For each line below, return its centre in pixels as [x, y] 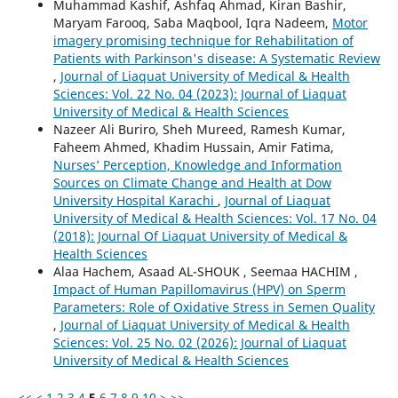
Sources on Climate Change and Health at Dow [192, 182]
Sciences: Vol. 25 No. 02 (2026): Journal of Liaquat [199, 342]
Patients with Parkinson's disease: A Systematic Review [216, 58]
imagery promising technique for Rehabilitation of [203, 40]
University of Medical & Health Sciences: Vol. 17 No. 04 [215, 218]
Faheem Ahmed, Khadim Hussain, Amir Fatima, [193, 147]
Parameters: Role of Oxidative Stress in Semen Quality [214, 306]
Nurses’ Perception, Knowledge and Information [197, 164]
